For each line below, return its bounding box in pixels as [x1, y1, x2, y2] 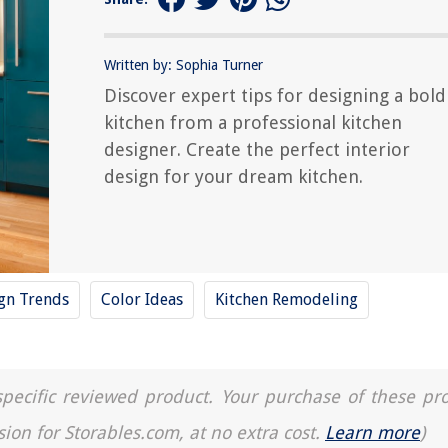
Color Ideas [101, 290, 183, 309]
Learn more [325, 422, 420, 443]
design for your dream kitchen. [104, 166, 363, 187]
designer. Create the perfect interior [104, 139, 410, 160]
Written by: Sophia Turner [104, 57, 263, 73]
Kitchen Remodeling [215, 290, 358, 309]
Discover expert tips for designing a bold [104, 85, 446, 106]
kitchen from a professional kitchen [104, 112, 402, 133]
